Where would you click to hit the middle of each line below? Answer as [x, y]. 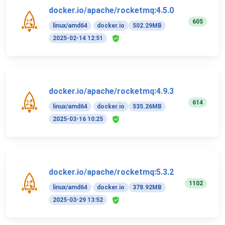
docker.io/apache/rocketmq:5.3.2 [111, 172]
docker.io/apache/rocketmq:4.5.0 [111, 11]
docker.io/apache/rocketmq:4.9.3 [111, 91]
